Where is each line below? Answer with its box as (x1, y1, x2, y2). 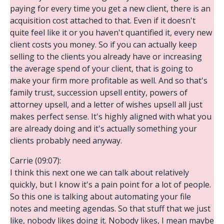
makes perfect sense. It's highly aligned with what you (10, 110, 211, 122)
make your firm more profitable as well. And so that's (10, 74, 207, 86)
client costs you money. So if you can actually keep (10, 38, 197, 50)
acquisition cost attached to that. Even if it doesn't (10, 14, 195, 26)
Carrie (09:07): (10, 154, 61, 166)
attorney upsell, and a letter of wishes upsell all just (10, 98, 202, 110)
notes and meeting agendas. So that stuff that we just (10, 202, 210, 214)
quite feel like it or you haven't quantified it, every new (10, 26, 212, 38)
